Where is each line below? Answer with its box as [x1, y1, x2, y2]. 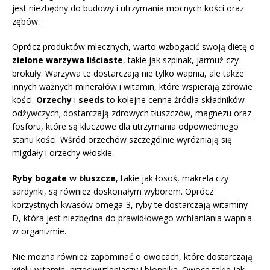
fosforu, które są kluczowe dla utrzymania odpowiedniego [12, 120, 239, 132]
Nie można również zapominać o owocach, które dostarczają [12, 250, 253, 262]
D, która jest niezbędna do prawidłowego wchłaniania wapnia [12, 212, 252, 224]
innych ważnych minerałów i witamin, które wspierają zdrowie [12, 80, 253, 92]
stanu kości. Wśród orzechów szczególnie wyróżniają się [12, 133, 232, 145]
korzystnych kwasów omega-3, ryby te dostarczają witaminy [12, 198, 248, 210]
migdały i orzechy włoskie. [12, 146, 114, 159]
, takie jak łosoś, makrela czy [116, 172, 228, 184]
